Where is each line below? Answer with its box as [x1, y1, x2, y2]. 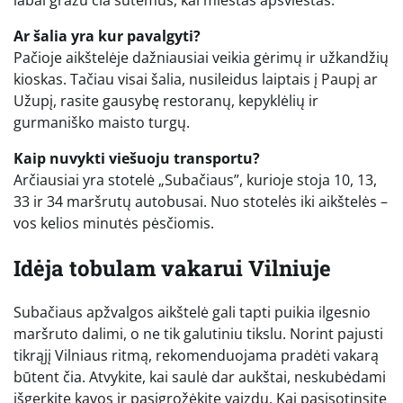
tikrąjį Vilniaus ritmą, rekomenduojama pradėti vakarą [13, 345, 379, 366]
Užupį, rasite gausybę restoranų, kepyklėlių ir [13, 90, 318, 111]
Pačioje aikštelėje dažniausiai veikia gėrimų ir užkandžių [13, 47, 389, 67]
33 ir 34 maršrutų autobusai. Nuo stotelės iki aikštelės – [13, 191, 388, 211]
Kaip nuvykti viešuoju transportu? [13, 148, 260, 168]
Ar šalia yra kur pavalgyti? [13, 25, 201, 46]
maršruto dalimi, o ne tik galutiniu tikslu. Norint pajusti [13, 324, 383, 345]
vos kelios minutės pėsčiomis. [13, 212, 214, 233]
